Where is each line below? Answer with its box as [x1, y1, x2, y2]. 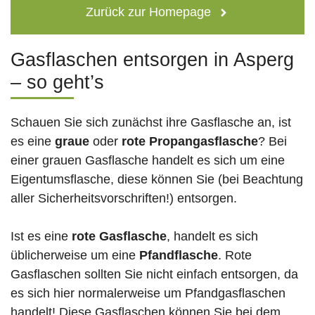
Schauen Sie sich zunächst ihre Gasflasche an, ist [11, 115, 291, 130]
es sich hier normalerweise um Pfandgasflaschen [11, 286, 285, 301]
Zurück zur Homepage [85, 5, 211, 20]
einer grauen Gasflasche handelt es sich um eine [11, 153, 285, 168]
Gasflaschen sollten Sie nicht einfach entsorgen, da [11, 267, 298, 282]
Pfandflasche [139, 248, 218, 263]
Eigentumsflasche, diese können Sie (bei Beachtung [11, 172, 303, 187]
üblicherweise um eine [11, 248, 139, 263]
